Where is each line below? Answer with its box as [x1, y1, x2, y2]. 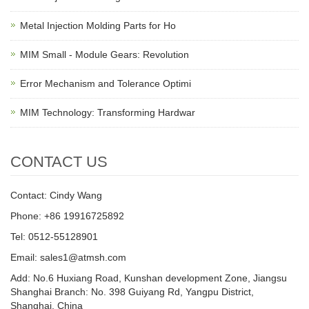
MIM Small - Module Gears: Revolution [20, 49, 189, 61]
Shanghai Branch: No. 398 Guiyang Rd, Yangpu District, [10, 286, 254, 298]
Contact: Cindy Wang [10, 190, 102, 201]
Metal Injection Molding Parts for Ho [20, 20, 176, 32]
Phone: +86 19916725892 [10, 210, 124, 222]
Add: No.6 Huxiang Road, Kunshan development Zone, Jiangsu [10, 272, 287, 284]
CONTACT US [10, 153, 108, 171]
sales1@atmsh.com [40, 252, 126, 263]
